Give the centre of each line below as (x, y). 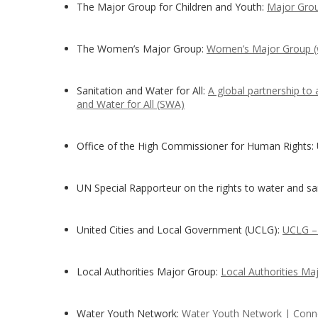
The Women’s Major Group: (142, 49)
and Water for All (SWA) (131, 104)
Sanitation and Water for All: (142, 91)
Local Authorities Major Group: (149, 272)
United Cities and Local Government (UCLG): (180, 230)
